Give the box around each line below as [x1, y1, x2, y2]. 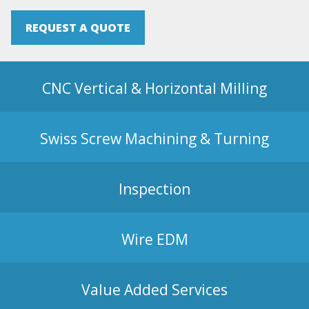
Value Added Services [81, 279, 228, 299]
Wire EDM [121, 229, 188, 249]
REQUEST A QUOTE [26, 20, 130, 36]
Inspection [119, 179, 190, 199]
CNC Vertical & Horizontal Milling [42, 78, 267, 98]
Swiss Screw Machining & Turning [40, 128, 269, 148]
